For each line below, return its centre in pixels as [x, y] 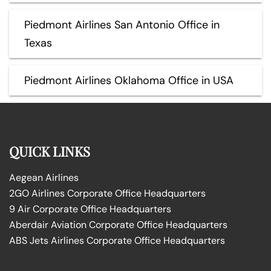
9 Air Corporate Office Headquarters [90, 209]
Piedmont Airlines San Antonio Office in [122, 24]
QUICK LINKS [50, 151]
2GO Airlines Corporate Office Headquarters [107, 193]
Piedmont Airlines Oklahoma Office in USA [129, 80]
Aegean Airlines [44, 177]
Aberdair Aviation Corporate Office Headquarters [118, 224]
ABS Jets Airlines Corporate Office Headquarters [117, 240]
